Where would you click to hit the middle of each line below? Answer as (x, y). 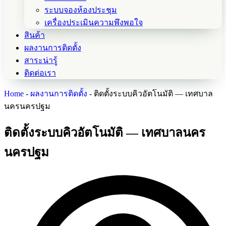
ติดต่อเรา (40, 73)
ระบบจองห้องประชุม (81, 10)
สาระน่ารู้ (41, 60)
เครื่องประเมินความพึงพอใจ (94, 22)
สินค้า (35, 35)
